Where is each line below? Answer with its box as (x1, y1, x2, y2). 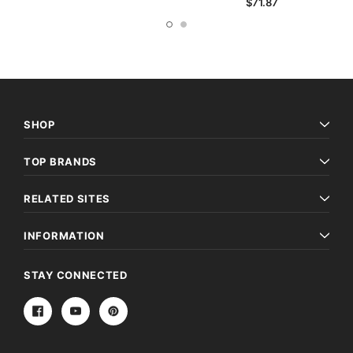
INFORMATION (24, 229, 105, 242)
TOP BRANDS (24, 154, 97, 168)
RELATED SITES (24, 191, 111, 205)
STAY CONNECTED (24, 268, 128, 281)
